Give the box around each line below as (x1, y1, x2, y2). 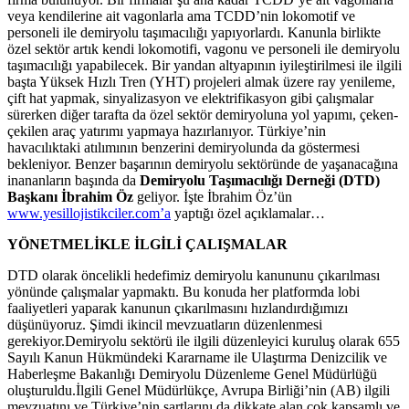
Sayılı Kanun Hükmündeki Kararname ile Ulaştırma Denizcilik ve (7, 350, 387, 366)
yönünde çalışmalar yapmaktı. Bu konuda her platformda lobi (7, 284, 360, 300)
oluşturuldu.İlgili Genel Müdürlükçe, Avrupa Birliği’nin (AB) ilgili (7, 383, 390, 399)
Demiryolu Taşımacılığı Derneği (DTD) (140, 173, 380, 189)
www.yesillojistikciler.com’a (7, 205, 171, 222)
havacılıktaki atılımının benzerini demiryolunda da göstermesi (7, 140, 360, 156)
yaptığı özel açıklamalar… (171, 205, 325, 222)
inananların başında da (7, 173, 140, 189)
